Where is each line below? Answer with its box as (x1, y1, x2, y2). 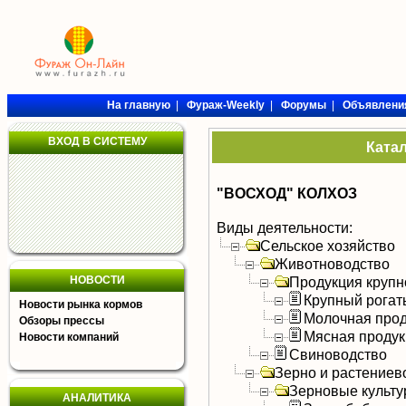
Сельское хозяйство (260, 237, 395, 254)
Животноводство (275, 256, 390, 272)
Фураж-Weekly (186, 99, 265, 111)
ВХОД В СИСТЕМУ (47, 135, 147, 148)
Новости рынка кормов (19, 298, 142, 311)
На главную (106, 99, 170, 111)
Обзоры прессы (19, 314, 104, 327)
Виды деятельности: (217, 219, 353, 236)
